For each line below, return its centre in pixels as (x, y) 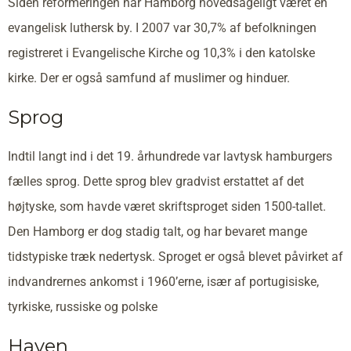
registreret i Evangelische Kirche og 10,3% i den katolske (161, 53)
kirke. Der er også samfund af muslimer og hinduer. (149, 78)
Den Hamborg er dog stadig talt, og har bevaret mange (157, 232)
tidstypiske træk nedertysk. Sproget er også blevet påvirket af (175, 257)
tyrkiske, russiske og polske (83, 307)
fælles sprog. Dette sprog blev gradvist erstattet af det (156, 182)
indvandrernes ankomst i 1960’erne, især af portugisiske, (163, 282)
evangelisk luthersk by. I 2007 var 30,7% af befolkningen (162, 28)
